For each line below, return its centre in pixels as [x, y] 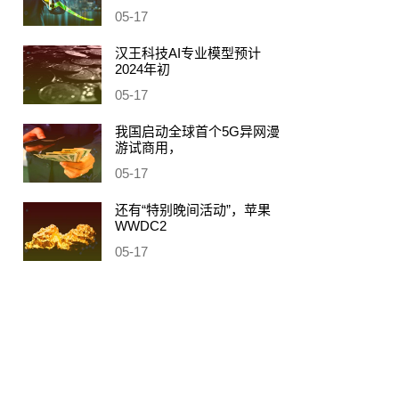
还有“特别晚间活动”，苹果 [193, 210]
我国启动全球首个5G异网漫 [197, 131]
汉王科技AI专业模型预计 [188, 53]
